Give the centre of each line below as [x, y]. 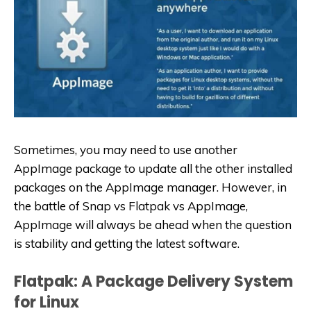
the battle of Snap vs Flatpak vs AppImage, [131, 206]
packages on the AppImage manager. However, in [150, 187]
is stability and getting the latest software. [127, 244]
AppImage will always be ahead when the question [153, 225]
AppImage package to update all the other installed [153, 169]
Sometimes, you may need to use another [126, 150]
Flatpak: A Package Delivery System [153, 282]
